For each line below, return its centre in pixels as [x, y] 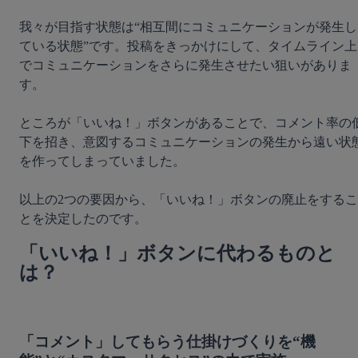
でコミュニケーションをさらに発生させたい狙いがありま [185, 65]
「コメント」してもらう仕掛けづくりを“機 [167, 342]
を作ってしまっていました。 [102, 161]
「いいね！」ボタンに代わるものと [177, 254]
